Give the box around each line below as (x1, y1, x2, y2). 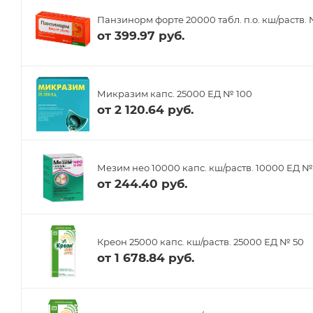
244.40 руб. (115, 177, 187, 191)
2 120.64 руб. (115, 103, 194, 117)
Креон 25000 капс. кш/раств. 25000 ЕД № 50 (97, 236, 304, 248)
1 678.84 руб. (115, 251, 194, 265)
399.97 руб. (115, 29, 184, 43)
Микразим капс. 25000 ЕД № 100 (97, 88, 252, 100)
